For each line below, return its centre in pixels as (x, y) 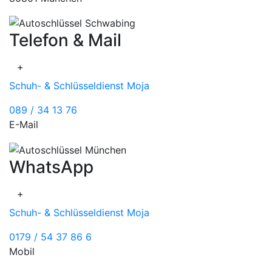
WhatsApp (51, 167)
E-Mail (24, 125)
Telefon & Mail (65, 40)
